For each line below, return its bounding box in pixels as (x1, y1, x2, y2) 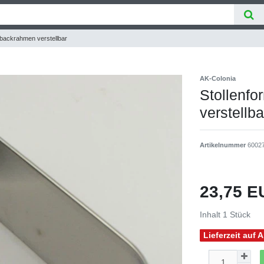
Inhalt (200, 209, 223, 219)
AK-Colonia (200, 74, 236, 82)
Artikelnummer (200, 141, 247, 148)
